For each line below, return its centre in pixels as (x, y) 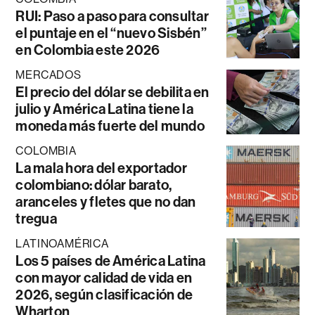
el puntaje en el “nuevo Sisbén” (111, 33)
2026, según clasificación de (104, 294)
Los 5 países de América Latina (111, 261)
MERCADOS (49, 75)
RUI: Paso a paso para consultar (112, 16)
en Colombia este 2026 (88, 50)
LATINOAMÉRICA (62, 243)
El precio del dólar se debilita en (112, 92)
